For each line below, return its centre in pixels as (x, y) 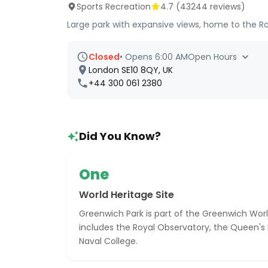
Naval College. (108, 241)
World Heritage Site (127, 195)
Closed (104, 57)
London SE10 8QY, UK (131, 70)
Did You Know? (120, 136)
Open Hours (212, 57)
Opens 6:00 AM (156, 57)
